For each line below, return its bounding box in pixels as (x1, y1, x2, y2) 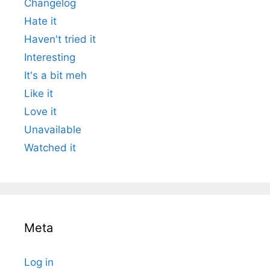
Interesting (24, 51, 75, 63)
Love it (24, 105, 57, 118)
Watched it (24, 141, 76, 154)
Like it (24, 87, 53, 99)
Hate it (24, 14, 57, 27)
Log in (24, 256, 54, 268)
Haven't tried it (24, 33, 96, 45)
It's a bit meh (24, 69, 87, 81)
